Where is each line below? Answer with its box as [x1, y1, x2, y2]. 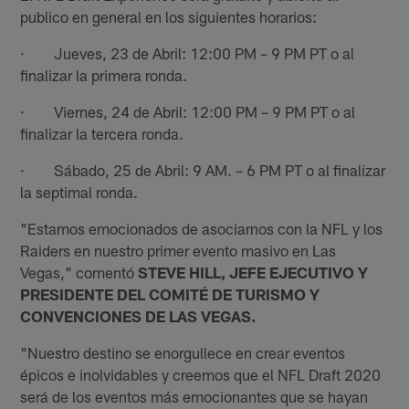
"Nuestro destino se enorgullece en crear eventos [20, 342, 346, 362]
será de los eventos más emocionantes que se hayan [20, 386, 369, 405]
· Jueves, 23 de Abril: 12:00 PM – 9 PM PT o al [20, 43, 355, 62]
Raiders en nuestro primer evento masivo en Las [20, 240, 337, 259]
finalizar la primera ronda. [20, 65, 188, 84]
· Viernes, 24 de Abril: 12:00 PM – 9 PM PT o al [20, 101, 356, 121]
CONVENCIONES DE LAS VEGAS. [20, 306, 257, 325]
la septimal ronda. [20, 182, 139, 201]
